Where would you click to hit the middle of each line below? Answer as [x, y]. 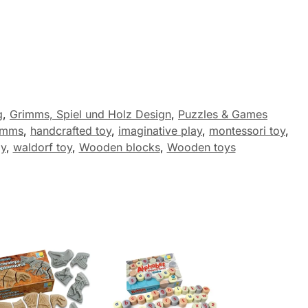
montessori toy [247, 131]
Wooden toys [201, 147]
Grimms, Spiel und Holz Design [90, 114]
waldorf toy [42, 147]
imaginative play [160, 131]
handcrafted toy [71, 131]
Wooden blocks [119, 147]
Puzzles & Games [223, 114]
